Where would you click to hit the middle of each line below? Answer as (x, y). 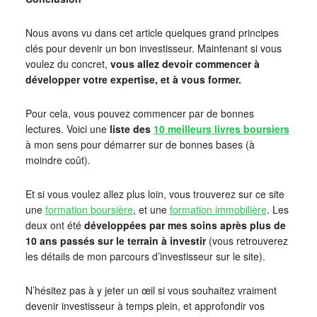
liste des (131, 128)
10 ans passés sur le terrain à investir (117, 240)
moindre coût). (58, 160)
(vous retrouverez (248, 240)
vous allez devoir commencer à (185, 63)
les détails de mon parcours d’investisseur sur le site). (145, 256)
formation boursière (89, 209)
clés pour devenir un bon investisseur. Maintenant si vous (153, 48)
